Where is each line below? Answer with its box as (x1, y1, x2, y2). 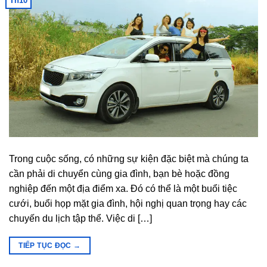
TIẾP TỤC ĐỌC (18, 241, 74, 250)
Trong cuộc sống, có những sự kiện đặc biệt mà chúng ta (9, 154, 249, 164)
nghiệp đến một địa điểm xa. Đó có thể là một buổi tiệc (9, 184, 237, 194)
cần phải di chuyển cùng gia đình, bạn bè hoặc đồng (9, 169, 229, 179)
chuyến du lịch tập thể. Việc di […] (9, 213, 152, 224)
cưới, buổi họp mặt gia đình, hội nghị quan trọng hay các (9, 198, 247, 209)
